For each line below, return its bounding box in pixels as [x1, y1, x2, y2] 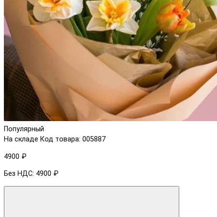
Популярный [4, 125, 44, 134]
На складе [4, 135, 38, 144]
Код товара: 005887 [40, 135, 106, 144]
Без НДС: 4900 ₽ [4, 170, 59, 178]
